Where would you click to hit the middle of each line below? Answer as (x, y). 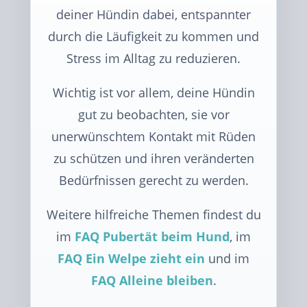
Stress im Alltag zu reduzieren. (153, 58)
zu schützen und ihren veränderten (153, 158)
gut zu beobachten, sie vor (153, 114)
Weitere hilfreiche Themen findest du (153, 214)
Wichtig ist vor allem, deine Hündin (153, 93)
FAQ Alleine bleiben (152, 280)
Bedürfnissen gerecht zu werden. (153, 180)
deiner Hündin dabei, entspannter (153, 14)
